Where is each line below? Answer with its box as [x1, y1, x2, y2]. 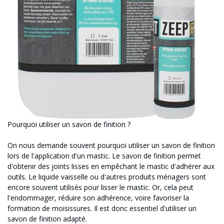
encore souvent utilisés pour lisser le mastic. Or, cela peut [7, 182, 193, 192]
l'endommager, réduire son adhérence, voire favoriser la [7, 192, 189, 202]
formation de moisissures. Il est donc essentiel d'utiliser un [7, 203, 196, 213]
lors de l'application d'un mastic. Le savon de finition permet [7, 150, 201, 160]
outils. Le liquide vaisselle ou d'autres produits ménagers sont [7, 171, 206, 181]
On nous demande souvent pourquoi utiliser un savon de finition [7, 140, 215, 150]
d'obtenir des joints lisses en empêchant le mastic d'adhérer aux [7, 161, 214, 171]
